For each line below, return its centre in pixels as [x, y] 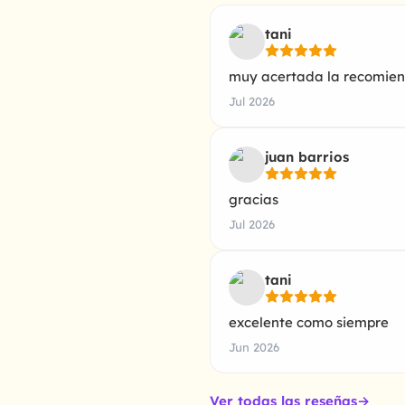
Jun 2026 [254, 347]
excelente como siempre [309, 322]
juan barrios [307, 157]
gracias [254, 199]
